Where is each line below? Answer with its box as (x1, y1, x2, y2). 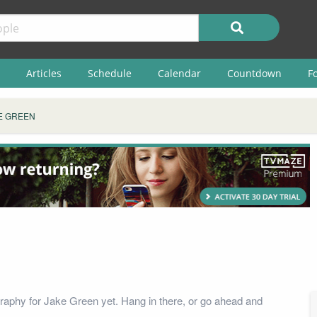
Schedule (87, 66, 132, 80)
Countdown (226, 66, 282, 80)
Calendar (157, 66, 201, 80)
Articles (25, 66, 62, 80)
